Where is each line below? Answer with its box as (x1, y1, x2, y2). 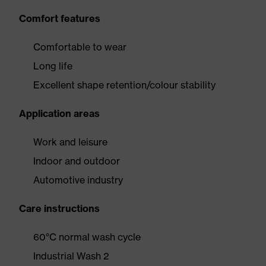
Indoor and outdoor (33, 155, 120, 167)
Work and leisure (33, 136, 107, 148)
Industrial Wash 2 (33, 250, 109, 262)
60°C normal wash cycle (33, 231, 141, 243)
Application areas (19, 107, 100, 119)
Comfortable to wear (33, 41, 126, 53)
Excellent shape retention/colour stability (33, 79, 216, 91)
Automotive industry (33, 174, 123, 186)
